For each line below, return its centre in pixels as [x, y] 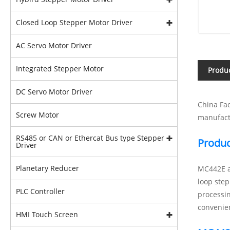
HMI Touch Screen [47, 214]
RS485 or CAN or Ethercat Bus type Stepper [90, 138]
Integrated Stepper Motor [60, 69]
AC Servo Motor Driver [54, 45]
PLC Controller [40, 191]
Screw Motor [37, 115]
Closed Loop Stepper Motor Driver [74, 22]
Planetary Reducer [47, 168]
